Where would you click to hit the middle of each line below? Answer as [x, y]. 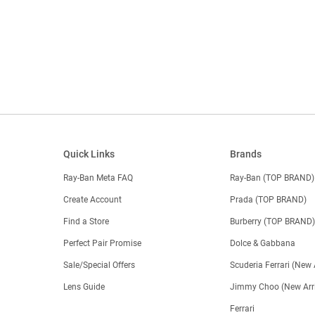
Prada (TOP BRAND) [269, 199]
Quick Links [89, 154]
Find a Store [86, 221]
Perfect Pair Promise [102, 243]
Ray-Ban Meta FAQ [98, 178]
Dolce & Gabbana [263, 243]
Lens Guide [84, 287]
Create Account [92, 199]
